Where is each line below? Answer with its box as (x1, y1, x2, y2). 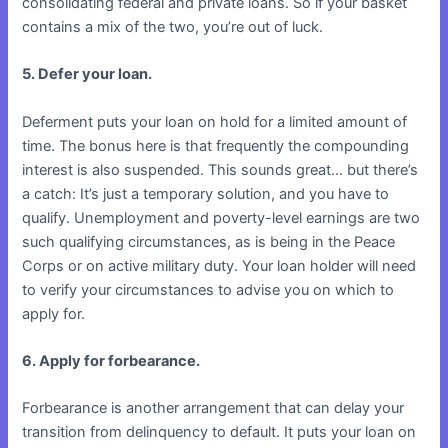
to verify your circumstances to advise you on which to (22, 280, 395, 299)
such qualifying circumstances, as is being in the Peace (22, 232, 396, 251)
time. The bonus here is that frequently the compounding (22, 136, 410, 155)
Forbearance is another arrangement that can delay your (22, 399, 405, 418)
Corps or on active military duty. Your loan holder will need (22, 256, 417, 275)
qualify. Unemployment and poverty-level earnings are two (22, 208, 421, 227)
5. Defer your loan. (22, 65, 153, 84)
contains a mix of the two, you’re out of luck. (22, 17, 324, 36)
